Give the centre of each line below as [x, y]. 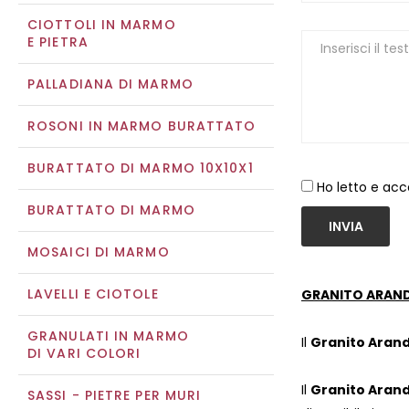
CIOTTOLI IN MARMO [102, 25]
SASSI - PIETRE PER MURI [115, 395]
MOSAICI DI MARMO [99, 252]
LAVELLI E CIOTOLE [93, 294]
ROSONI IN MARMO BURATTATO [142, 126]
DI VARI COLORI [84, 353]
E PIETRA [58, 42]
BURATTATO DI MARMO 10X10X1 [141, 168]
